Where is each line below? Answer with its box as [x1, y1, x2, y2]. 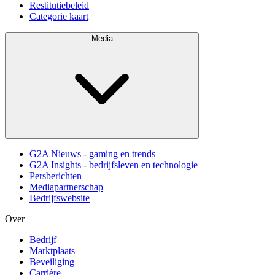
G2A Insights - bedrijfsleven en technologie [29, 160, 198, 171]
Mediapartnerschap [29, 182, 103, 193]
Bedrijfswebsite [29, 193, 90, 204]
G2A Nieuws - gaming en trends [29, 149, 155, 160]
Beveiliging [29, 257, 74, 268]
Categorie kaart [29, 11, 88, 22]
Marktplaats [29, 246, 75, 257]
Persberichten [29, 171, 82, 182]
